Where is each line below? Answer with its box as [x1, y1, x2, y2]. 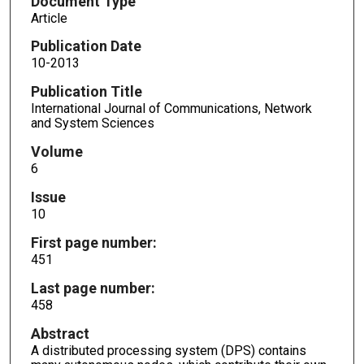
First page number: [30, 233, 157, 251]
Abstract [30, 324, 89, 342]
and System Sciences [30, 115, 154, 132]
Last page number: [30, 279, 155, 297]
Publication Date [30, 37, 141, 55]
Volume [30, 143, 83, 161]
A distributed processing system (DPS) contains [30, 342, 306, 358]
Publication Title [30, 83, 142, 101]
